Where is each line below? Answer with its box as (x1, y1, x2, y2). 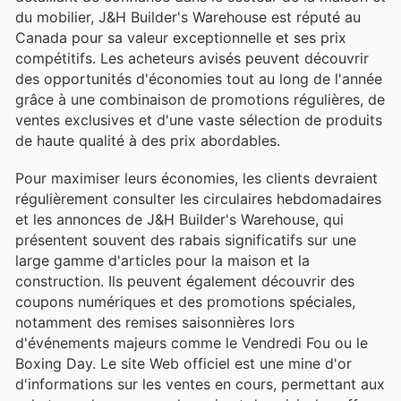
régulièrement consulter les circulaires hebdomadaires (15, 189, 381, 208)
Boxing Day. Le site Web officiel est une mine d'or (15, 354, 352, 372)
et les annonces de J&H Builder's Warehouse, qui (15, 209, 344, 228)
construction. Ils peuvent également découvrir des (15, 271, 354, 290)
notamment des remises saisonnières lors (15, 312, 294, 331)
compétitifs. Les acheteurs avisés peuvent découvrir (15, 48, 369, 67)
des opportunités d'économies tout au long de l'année (15, 69, 382, 88)
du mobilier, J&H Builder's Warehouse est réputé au (15, 7, 361, 26)
